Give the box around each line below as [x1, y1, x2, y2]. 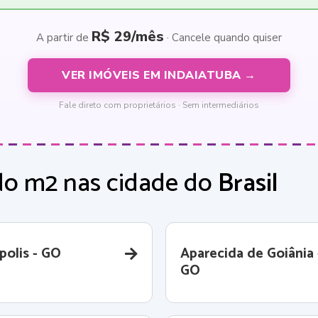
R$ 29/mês [92, 27, 164, 46]
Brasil [218, 163, 278, 204]
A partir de [36, 31, 92, 45]
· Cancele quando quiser [164, 31, 282, 45]
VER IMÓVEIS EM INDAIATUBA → [62, 67, 256, 83]
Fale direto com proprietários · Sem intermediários [59, 99, 259, 111]
